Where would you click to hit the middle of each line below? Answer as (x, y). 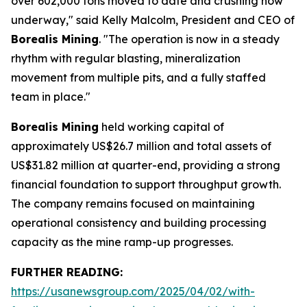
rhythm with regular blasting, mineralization (126, 58)
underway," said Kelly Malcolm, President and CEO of (153, 20)
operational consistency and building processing (139, 223)
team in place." (51, 97)
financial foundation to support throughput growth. (146, 184)
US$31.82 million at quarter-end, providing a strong (146, 165)
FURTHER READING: (67, 272)
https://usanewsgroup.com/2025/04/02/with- (133, 291)
